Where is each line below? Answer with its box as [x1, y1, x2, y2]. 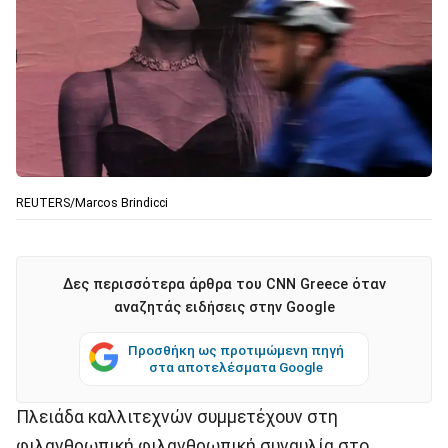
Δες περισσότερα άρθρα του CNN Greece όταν [62, 275, 386, 293]
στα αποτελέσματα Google [149, 358, 323, 375]
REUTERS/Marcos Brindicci [16, 195, 168, 210]
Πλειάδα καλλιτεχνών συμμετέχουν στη [16, 406, 338, 427]
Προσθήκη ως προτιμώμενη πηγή [128, 341, 344, 358]
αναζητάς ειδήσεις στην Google [113, 298, 335, 316]
